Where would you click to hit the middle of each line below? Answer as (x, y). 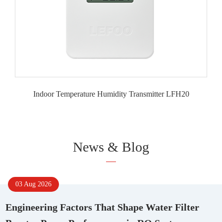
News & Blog (111, 147)
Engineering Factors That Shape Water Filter (103, 207)
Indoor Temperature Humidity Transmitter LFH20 (111, 94)
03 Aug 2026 (34, 184)
